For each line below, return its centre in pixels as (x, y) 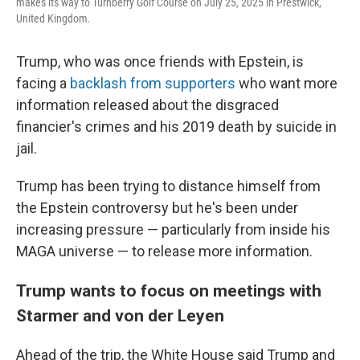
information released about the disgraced (147, 105)
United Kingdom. (53, 18)
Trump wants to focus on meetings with (169, 290)
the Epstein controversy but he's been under (157, 208)
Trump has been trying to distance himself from (168, 186)
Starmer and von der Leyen (120, 315)
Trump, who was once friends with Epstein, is (160, 61)
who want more (286, 83)
